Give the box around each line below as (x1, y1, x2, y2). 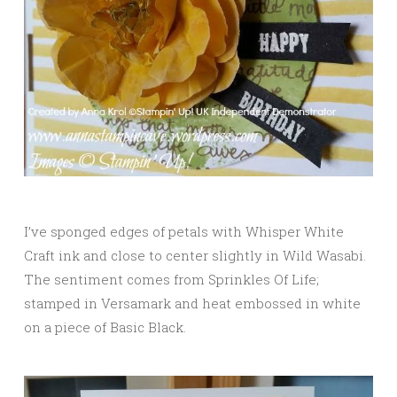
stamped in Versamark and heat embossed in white (24, 294, 361, 313)
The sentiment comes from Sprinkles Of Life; (24, 270, 319, 289)
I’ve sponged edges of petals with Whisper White (24, 222, 344, 241)
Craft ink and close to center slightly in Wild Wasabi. (24, 246, 366, 265)
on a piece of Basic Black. (24, 318, 186, 337)
